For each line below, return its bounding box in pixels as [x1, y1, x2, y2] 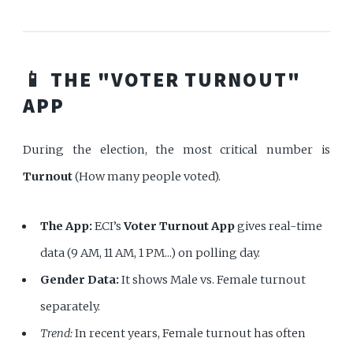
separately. [40, 299, 101, 314]
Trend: [40, 325, 73, 340]
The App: [40, 218, 93, 233]
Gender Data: [40, 272, 120, 287]
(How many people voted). [72, 169, 221, 184]
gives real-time [235, 218, 323, 233]
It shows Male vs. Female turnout [119, 272, 307, 287]
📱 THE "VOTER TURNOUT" [23, 66, 301, 92]
